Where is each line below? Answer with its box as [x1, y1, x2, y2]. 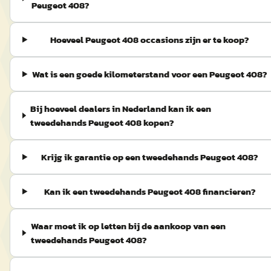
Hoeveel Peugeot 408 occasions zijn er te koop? [50, 33, 250, 47]
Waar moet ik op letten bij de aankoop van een [30, 219, 226, 233]
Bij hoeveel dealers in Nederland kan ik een [30, 102, 212, 116]
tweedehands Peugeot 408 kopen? [30, 116, 175, 129]
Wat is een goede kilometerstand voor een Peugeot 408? [32, 67, 268, 81]
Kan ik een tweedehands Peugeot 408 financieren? [44, 184, 256, 198]
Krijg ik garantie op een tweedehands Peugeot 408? [41, 150, 259, 164]
